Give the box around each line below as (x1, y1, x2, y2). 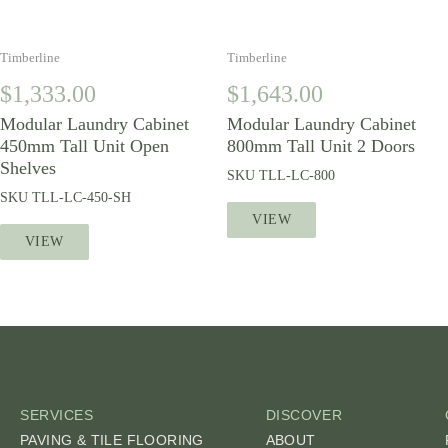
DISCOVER (265, 407, 343, 423)
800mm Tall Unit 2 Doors (227, 136, 416, 156)
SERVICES (20, 407, 94, 423)
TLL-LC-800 (259, 168, 336, 183)
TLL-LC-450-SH (32, 190, 131, 205)
